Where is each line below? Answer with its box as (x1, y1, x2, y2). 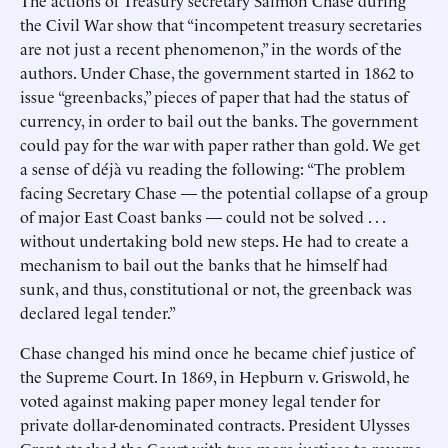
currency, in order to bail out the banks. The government (20, 109, 418, 131)
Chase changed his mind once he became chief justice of (20, 341, 414, 363)
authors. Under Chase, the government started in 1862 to (20, 61, 414, 83)
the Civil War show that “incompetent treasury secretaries (20, 13, 422, 35)
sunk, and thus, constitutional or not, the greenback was (20, 277, 412, 299)
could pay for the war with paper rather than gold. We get (20, 133, 420, 155)
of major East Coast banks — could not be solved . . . (20, 205, 385, 227)
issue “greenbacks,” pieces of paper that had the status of (20, 85, 408, 107)
